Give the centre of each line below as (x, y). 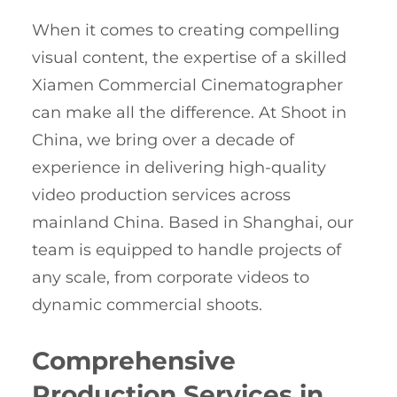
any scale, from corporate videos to (171, 278)
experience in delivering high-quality (179, 168)
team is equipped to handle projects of (187, 250)
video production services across (161, 195)
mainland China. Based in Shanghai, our (193, 223)
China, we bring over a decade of (163, 140)
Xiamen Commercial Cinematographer (187, 86)
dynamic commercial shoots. (147, 305)
